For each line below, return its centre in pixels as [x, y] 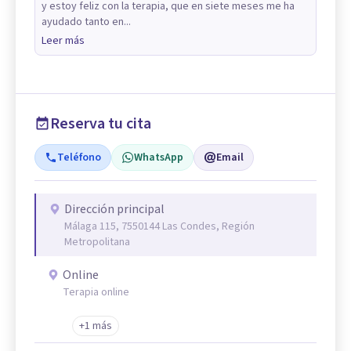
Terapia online [96, 292]
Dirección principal [114, 209]
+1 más [96, 326]
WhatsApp [159, 157]
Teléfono [79, 157]
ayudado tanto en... [86, 22]
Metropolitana [97, 242]
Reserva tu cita [101, 124]
